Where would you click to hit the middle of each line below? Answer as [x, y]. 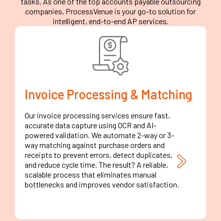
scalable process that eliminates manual [91, 175]
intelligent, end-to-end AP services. [110, 21]
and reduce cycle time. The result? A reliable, [96, 165]
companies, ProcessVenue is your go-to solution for [110, 11]
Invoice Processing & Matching [109, 94]
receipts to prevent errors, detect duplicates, [99, 155]
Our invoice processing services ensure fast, [97, 115]
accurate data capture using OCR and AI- [91, 125]
